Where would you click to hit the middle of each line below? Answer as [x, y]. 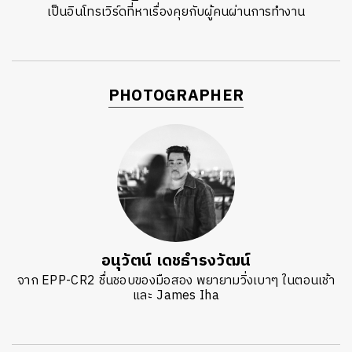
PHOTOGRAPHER [176, 97]
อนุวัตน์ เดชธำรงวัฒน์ [176, 262]
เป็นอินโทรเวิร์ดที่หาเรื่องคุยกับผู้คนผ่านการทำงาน [176, 13]
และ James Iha [176, 296]
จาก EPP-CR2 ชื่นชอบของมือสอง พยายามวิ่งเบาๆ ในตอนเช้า [176, 281]
